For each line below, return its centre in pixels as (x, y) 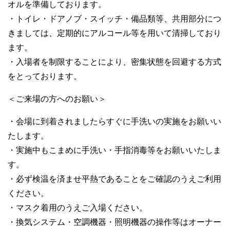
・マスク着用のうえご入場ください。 (78, 207)
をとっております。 (45, 76)
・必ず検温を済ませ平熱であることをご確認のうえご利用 (114, 179)
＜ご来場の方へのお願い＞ (57, 99)
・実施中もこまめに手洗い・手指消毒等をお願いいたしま (114, 150)
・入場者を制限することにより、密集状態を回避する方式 (114, 62)
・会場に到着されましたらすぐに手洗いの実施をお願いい (114, 121)
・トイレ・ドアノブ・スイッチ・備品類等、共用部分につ (114, 18)
